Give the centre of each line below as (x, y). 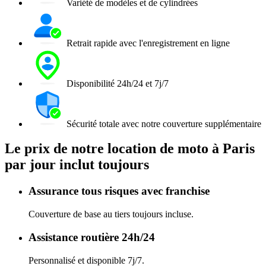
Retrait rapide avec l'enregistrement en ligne (148, 43)
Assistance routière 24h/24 (92, 237)
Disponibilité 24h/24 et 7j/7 (118, 83)
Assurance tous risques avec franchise (119, 191)
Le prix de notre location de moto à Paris (130, 149)
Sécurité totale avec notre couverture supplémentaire (164, 123)
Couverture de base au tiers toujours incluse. (111, 214)
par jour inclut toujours (77, 165)
